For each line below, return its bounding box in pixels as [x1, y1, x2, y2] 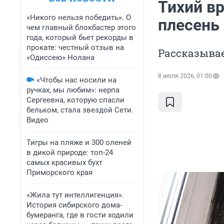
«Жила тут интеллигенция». [26, 190, 124, 199]
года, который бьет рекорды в [26, 33, 133, 42]
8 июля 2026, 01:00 [158, 72, 212, 80]
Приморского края [26, 168, 92, 177]
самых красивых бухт [26, 158, 102, 167]
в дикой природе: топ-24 [26, 148, 113, 157]
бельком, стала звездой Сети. [26, 105, 133, 114]
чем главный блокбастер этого [26, 23, 136, 32]
